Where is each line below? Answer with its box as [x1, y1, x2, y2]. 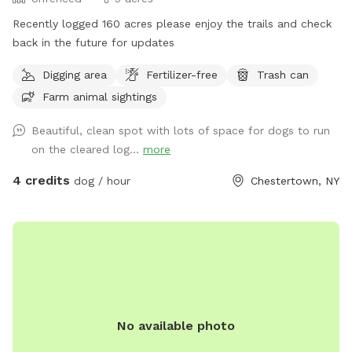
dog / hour [70, 174, 130, 187]
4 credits [13, 172, 70, 188]
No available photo [117, 317, 235, 333]
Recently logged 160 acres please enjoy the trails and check [13, 16, 332, 30]
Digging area [42, 68, 107, 81]
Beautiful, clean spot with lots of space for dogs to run [31, 123, 330, 137]
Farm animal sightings [42, 90, 157, 103]
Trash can [257, 68, 309, 81]
